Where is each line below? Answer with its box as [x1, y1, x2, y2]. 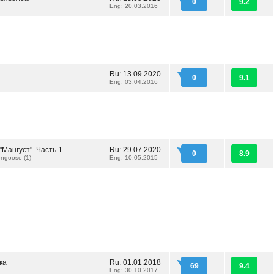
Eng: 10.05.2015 [109, 154, 158, 161]
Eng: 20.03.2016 [109, 2, 158, 9]
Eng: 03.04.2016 [109, 78, 158, 85]
